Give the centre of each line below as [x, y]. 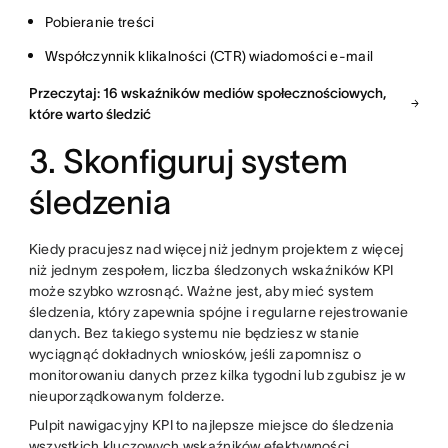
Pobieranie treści [99, 21]
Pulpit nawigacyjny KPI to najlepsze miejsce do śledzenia [211, 424]
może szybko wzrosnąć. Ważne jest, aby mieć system [201, 290]
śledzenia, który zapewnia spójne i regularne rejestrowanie [218, 311]
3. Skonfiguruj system [188, 161]
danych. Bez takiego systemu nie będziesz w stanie [194, 332]
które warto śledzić [89, 113]
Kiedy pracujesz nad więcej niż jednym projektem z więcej [216, 248]
